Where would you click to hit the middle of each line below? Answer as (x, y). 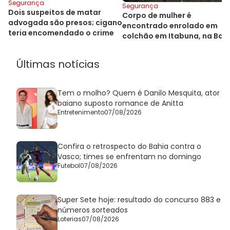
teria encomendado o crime (61, 33)
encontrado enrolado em (170, 25)
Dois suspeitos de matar (55, 13)
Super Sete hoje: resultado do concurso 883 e (139, 199)
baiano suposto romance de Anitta (120, 103)
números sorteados (93, 210)
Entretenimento (81, 112)
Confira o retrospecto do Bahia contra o (129, 146)
